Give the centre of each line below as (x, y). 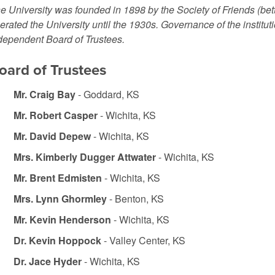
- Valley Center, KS (143, 240)
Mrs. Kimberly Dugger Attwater (84, 157)
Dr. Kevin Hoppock (57, 240)
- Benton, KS (135, 199)
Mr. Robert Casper (55, 115)
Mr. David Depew (53, 136)
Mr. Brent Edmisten (59, 178)
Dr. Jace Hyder (48, 261)
